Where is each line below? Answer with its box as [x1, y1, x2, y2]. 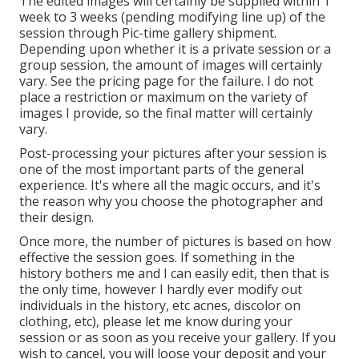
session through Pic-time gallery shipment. [19, 23, 276, 42]
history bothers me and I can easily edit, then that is [19, 264, 329, 282]
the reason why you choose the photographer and [19, 192, 323, 210]
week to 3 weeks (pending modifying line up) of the [19, 7, 325, 26]
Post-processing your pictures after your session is [19, 143, 327, 162]
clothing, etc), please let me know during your [19, 312, 292, 330]
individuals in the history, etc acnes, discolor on [19, 296, 301, 314]
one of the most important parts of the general [19, 159, 304, 178]
